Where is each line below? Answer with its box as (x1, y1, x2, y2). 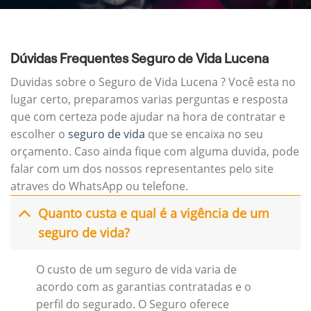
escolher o (10, 126, 68, 142)
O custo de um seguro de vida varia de (35, 261, 237, 277)
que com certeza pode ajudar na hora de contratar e (10, 109, 285, 125)
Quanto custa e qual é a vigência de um (38, 204, 270, 221)
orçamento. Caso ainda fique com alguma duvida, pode (10, 144, 299, 160)
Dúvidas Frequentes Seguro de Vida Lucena (10, 51, 269, 66)
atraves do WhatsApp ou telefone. (10, 178, 188, 194)
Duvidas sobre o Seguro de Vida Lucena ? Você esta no (10, 74, 296, 90)
